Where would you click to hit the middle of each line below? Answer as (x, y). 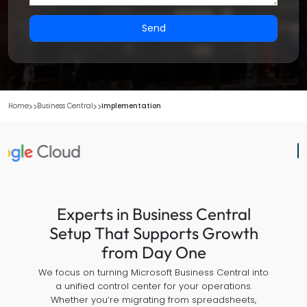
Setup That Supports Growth (153, 233)
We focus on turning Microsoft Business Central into (153, 272)
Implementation (131, 106)
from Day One (153, 252)
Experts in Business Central (153, 214)
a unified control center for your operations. (153, 286)
